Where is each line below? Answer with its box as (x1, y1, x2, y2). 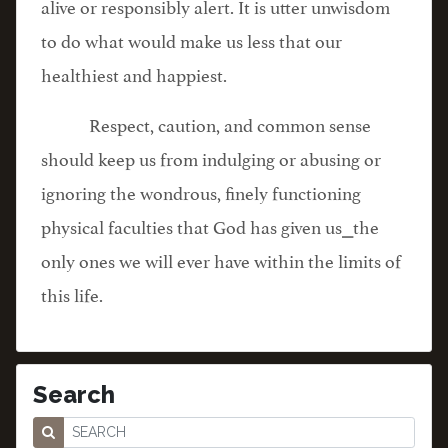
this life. (41, 279, 103, 307)
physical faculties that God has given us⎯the (41, 211, 379, 239)
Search (33, 380, 115, 408)
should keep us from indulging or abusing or (41, 143, 381, 171)
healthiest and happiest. (41, 59, 227, 87)
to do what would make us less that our (41, 25, 342, 53)
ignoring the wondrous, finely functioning (41, 177, 361, 205)
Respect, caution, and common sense (89, 109, 371, 137)
